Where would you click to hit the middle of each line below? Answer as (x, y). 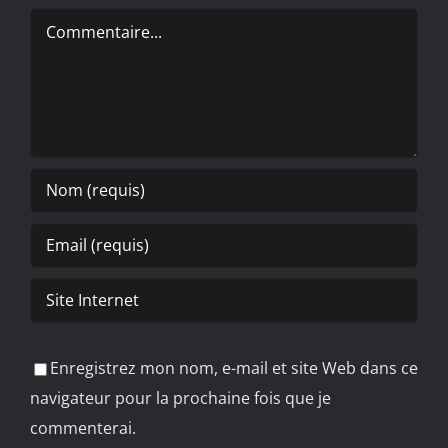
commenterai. (83, 427)
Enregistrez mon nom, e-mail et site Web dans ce (234, 367)
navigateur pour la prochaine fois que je (180, 397)
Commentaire (81, 21)
